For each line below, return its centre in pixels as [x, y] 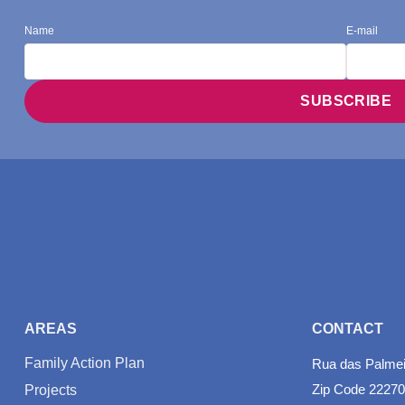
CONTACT [347, 329]
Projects [51, 391]
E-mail [362, 30]
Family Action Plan [85, 363]
